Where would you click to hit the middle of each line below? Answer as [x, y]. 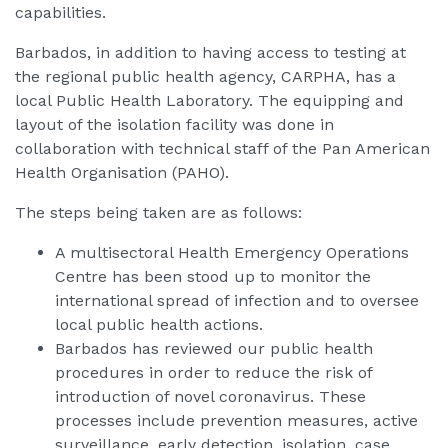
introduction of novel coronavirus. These [210, 397]
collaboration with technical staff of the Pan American [222, 149]
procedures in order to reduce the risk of [213, 373]
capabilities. [60, 13]
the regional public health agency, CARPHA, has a [205, 77]
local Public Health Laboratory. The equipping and [209, 101]
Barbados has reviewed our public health [214, 349]
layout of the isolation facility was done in [174, 125]
